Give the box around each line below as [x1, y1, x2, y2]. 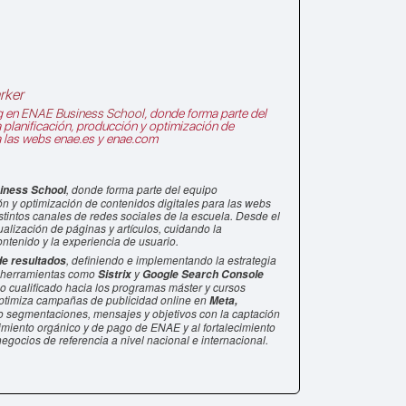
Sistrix [97, 266, 131, 282]
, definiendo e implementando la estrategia [65, 251, 276, 267]
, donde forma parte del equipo [65, 180, 217, 197]
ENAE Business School [20, 105, 144, 121]
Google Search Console [141, 266, 264, 282]
